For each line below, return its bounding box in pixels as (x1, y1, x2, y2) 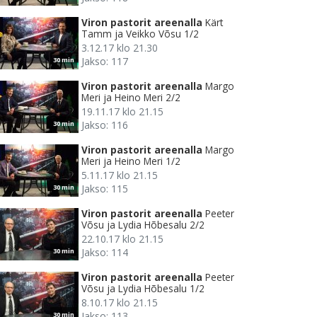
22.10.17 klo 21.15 (81, 232, 163, 246)
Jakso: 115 (81, 182, 128, 196)
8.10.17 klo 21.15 (81, 296, 158, 310)
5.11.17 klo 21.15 (81, 168, 158, 183)
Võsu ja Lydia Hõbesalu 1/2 (81, 282, 204, 296)
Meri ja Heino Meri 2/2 (81, 91, 180, 105)
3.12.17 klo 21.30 (81, 41, 158, 55)
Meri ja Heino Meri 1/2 (81, 154, 180, 168)
